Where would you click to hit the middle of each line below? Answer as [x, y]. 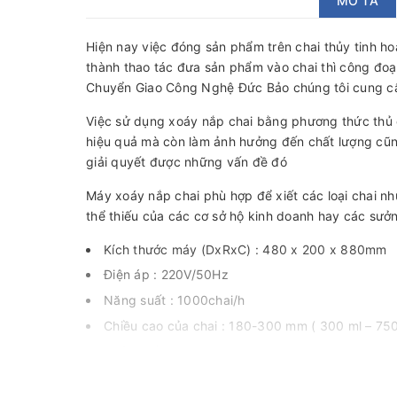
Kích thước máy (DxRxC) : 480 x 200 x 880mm [245, 249]
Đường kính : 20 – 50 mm [179, 351]
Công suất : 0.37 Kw [164, 376]
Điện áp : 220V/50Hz [166, 275]
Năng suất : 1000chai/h [175, 300]
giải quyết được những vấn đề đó [187, 161]
